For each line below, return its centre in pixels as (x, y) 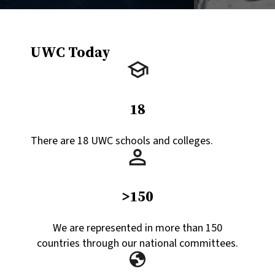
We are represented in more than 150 (137, 228)
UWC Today (70, 52)
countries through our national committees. (137, 244)
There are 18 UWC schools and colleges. (122, 141)
